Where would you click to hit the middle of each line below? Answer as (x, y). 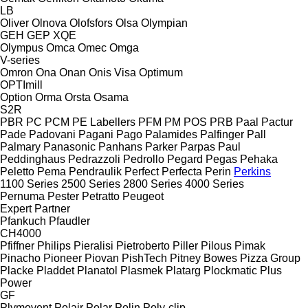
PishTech (144, 258)
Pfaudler (69, 221)
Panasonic (69, 146)
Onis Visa (112, 72)
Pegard (185, 159)
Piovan (102, 258)
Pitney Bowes (203, 258)
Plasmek (142, 270)
